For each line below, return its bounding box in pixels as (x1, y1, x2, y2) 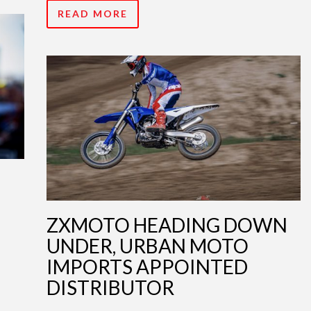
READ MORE (58, 7, 128, 19)
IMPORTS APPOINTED (47, 254, 248, 278)
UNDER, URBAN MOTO (47, 233, 249, 258)
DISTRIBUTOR (47, 275, 174, 299)
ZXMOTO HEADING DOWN (47, 212, 287, 237)
